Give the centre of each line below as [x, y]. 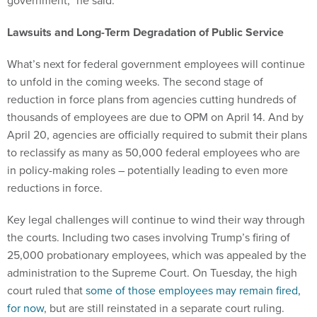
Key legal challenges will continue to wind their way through [156, 220]
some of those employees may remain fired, [193, 291]
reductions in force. [56, 188]
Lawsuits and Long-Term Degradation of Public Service [147, 33]
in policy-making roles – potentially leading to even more [148, 171]
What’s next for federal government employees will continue [156, 64]
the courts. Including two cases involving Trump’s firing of [149, 238]
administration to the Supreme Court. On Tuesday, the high [152, 273]
